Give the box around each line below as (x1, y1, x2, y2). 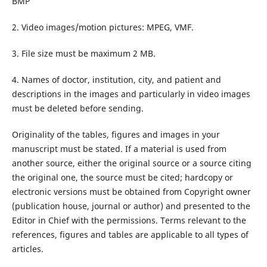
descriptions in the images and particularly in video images (11, 88, 250, 100)
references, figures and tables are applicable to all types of (11, 228, 249, 240)
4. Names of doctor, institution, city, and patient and (11, 73, 221, 85)
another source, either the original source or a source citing (11, 157, 252, 169)
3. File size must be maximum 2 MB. (11, 47, 156, 59)
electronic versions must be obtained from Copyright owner (11, 185, 251, 197)
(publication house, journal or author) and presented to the (11, 200, 250, 212)
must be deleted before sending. (11, 102, 144, 114)
